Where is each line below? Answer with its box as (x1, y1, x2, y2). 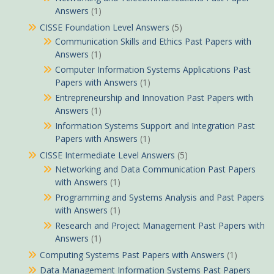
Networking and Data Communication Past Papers (55, 163, 256, 176)
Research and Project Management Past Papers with (55, 220, 265, 232)
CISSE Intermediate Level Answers (40, 149, 175, 161)
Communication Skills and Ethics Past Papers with (55, 35, 251, 48)
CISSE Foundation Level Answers (40, 21, 169, 34)
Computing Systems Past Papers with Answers (40, 249, 224, 261)
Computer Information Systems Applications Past (55, 64, 251, 76)
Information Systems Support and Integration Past (55, 120, 255, 132)
